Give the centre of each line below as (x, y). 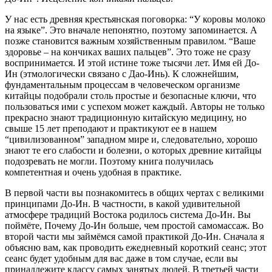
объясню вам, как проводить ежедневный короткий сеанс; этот (136, 247)
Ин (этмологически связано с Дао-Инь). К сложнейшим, (122, 73)
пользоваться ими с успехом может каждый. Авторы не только (135, 106)
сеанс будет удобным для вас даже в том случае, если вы (121, 258)
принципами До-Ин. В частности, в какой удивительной (123, 203)
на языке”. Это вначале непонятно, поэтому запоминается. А (131, 30)
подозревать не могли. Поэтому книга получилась (109, 161)
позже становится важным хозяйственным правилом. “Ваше (130, 41)
